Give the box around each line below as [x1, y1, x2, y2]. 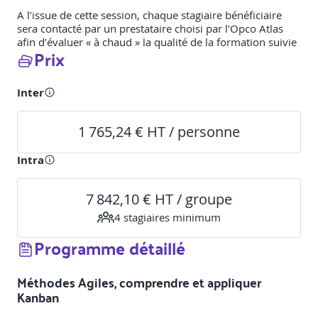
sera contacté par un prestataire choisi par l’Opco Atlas [17, 21, 283, 36]
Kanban [17, 285, 59, 309]
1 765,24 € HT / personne [78, 122, 240, 142]
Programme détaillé [34, 232, 185, 264]
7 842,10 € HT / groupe [86, 190, 232, 209]
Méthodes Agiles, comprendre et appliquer [17, 270, 261, 295]
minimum [170, 209, 221, 224]
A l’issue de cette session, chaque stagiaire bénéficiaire [17, 8, 282, 23]
